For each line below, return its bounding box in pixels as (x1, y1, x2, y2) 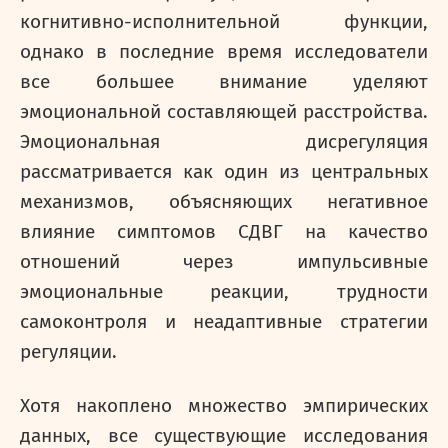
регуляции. (20, 341, 117, 363)
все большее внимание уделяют (20, 71, 428, 93)
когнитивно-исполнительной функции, (20, 11, 428, 33)
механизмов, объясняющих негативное (20, 191, 428, 213)
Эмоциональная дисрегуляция (20, 131, 428, 153)
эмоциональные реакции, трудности (20, 281, 428, 303)
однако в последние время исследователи (20, 41, 428, 63)
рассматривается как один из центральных (20, 161, 428, 183)
